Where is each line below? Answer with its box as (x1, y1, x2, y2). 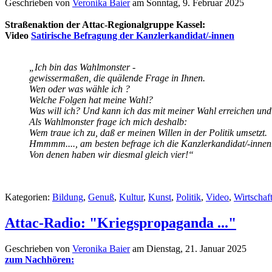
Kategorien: (5, 192, 52, 203)
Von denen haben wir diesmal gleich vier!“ (29, 149, 194, 160)
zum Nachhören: (5, 254, 74, 265)
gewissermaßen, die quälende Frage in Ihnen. (29, 73, 205, 84)
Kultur (119, 192, 143, 203)
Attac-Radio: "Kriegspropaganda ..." (5, 215, 236, 231)
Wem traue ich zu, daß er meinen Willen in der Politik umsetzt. (29, 127, 267, 138)
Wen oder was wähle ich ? (29, 84, 130, 95)
